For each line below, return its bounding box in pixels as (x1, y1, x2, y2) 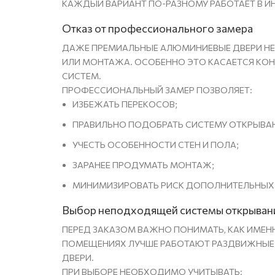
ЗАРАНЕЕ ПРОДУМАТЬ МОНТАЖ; (72, 160, 215, 171)
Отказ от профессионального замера (62, 21, 254, 36)
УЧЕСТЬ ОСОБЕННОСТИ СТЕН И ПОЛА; (72, 139, 239, 150)
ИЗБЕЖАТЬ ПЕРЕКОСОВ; (72, 99, 178, 110)
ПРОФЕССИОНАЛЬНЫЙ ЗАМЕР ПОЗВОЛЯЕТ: (62, 85, 253, 96)
